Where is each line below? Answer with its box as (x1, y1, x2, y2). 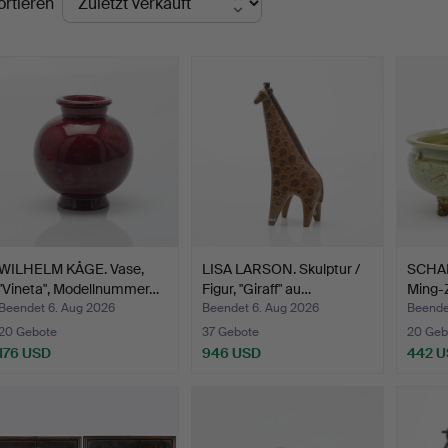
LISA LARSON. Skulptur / (202, 260, 361, 279)
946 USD (202, 344, 262, 363)
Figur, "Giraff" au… (202, 280, 312, 299)
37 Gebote (202, 324, 260, 341)
